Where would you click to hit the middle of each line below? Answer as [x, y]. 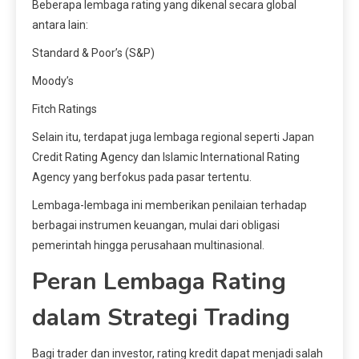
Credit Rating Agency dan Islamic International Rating [166, 157]
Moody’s [53, 81]
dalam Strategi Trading [161, 318]
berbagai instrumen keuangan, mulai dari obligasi [156, 226]
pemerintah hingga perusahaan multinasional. [148, 246]
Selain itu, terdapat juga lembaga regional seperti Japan [173, 137]
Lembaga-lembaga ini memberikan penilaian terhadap [169, 206]
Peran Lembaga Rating [159, 282]
